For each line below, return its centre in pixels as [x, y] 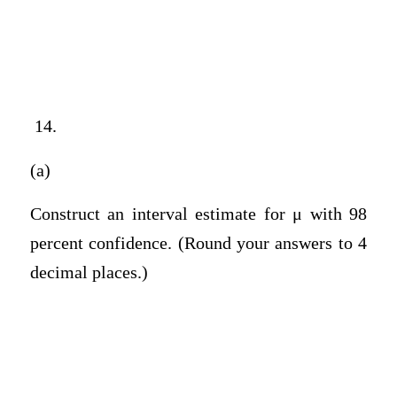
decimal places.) [89, 273]
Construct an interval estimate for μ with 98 [198, 214]
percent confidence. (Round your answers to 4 [198, 244]
